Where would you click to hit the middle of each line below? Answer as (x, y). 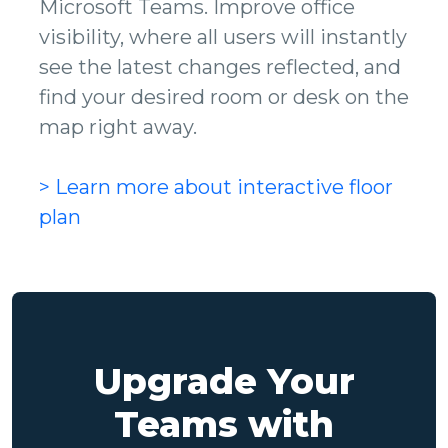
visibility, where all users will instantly (223, 37)
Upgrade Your (224, 381)
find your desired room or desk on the (224, 97)
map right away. (118, 127)
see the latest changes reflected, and (220, 67)
